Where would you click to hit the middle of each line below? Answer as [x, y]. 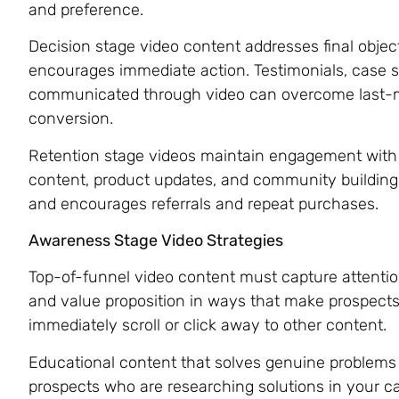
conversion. [71, 119]
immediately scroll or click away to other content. [208, 326]
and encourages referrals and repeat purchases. [204, 204]
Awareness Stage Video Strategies [156, 240]
